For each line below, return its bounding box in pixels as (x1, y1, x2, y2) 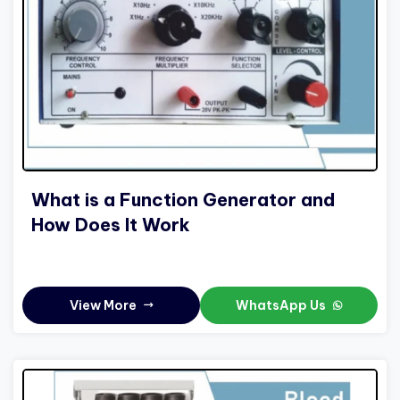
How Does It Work (31, 212, 190, 236)
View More (70, 296, 139, 313)
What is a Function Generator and (31, 187, 335, 211)
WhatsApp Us (236, 296, 329, 313)
